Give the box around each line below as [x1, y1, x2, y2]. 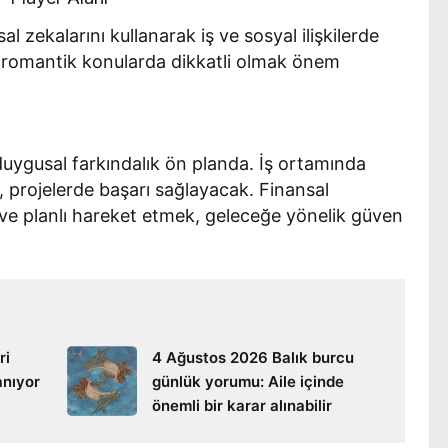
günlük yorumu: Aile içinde [151, 371, 344, 391]
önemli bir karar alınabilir [151, 395, 332, 415]
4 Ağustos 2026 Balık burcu [151, 347, 354, 367]
